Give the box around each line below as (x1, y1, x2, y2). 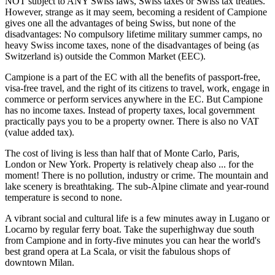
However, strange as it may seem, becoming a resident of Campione (5, 6, 267, 17)
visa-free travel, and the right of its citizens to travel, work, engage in (5, 82, 269, 93)
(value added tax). (5, 126, 74, 137)
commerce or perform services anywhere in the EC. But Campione (5, 93, 263, 104)
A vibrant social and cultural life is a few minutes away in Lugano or (5, 212, 269, 223)
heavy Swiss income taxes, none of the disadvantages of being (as (5, 39, 259, 50)
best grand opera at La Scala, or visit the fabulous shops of (5, 246, 230, 257)
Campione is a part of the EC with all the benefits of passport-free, (5, 71, 260, 82)
